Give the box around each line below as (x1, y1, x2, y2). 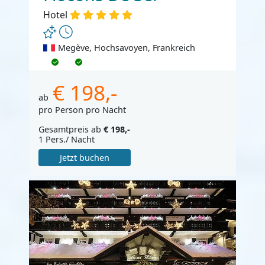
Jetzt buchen (59, 151, 109, 163)
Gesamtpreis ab (38, 123, 104, 135)
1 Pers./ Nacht (38, 133, 95, 145)
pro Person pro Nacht (38, 104, 126, 115)
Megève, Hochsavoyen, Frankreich (57, 41, 195, 53)
